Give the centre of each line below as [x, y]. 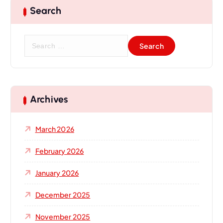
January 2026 [57, 172]
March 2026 [55, 129]
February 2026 [59, 151]
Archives [49, 99]
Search [45, 10]
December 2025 [63, 194]
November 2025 [63, 216]
